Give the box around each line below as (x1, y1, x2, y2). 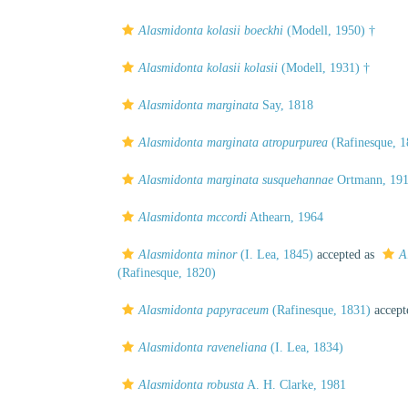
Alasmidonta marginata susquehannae (138, 173, 333, 187)
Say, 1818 (259, 98, 313, 112)
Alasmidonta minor (138, 248, 237, 261)
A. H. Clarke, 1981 (244, 378, 346, 392)
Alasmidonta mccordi (138, 210, 247, 224)
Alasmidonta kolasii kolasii (138, 61, 278, 75)
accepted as (313, 248, 378, 261)
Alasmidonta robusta (138, 378, 244, 392)
